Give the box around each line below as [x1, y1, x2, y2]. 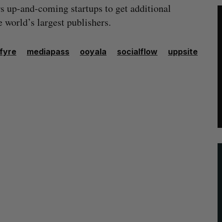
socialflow [117, 47, 158, 56]
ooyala [80, 47, 107, 56]
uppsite [168, 47, 198, 56]
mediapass [27, 47, 69, 56]
